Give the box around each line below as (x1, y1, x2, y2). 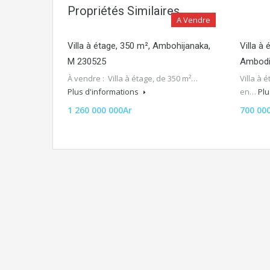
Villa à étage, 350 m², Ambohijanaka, (67, 40, 210, 51)
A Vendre (177, 14, 210, 25)
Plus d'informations (67, 86, 140, 97)
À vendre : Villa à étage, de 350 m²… (67, 72, 198, 84)
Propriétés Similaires (67, 3, 180, 18)
